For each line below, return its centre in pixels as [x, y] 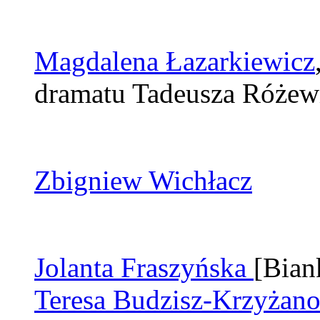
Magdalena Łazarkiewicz [175, 61]
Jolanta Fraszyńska [144, 268]
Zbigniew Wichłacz [143, 181]
